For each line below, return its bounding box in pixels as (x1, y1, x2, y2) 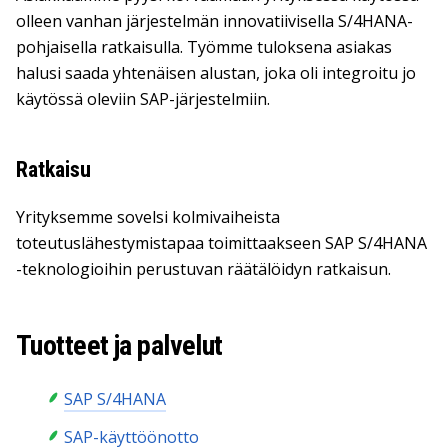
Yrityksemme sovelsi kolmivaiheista (16, 206, 280, 228)
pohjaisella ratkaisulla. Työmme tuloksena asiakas (16, 36, 392, 58)
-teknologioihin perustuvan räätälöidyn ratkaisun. (16, 258, 391, 280)
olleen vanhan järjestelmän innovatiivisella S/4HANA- (16, 10, 413, 32)
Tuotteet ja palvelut (16, 329, 223, 362)
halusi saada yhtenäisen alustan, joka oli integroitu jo (16, 62, 416, 84)
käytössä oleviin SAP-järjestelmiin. (16, 88, 270, 110)
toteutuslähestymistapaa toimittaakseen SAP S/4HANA (16, 232, 427, 254)
